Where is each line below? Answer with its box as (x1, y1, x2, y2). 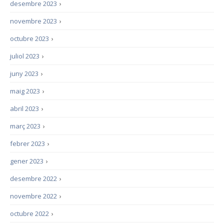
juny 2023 (10, 69, 38, 78)
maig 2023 (10, 86, 40, 95)
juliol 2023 (10, 51, 39, 60)
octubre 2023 (10, 34, 49, 43)
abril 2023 (10, 104, 39, 113)
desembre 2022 (10, 174, 57, 183)
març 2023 (10, 121, 40, 130)
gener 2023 (10, 156, 43, 165)
